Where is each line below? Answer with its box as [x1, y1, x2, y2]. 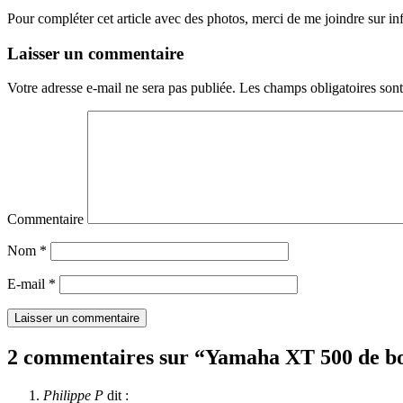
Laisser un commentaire [7, 43, 184, 63]
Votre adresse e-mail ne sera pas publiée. [7, 80, 236, 96]
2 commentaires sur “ [7, 345, 205, 370]
